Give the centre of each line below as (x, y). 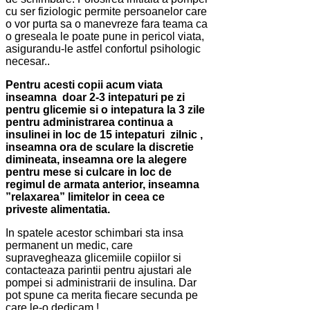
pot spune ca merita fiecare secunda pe (102, 295)
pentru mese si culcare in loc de (89, 172)
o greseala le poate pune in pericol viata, (105, 37)
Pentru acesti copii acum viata (84, 85)
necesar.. (28, 62)
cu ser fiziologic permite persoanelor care (106, 12)
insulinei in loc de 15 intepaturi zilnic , (104, 135)
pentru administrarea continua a (89, 122)
